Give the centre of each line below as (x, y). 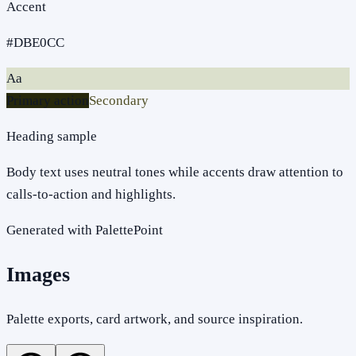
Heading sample (52, 136)
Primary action (48, 100)
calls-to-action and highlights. (91, 194)
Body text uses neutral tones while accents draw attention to (175, 172)
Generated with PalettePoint (85, 230)
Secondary (119, 100)
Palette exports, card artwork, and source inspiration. (155, 319)
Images (38, 274)
